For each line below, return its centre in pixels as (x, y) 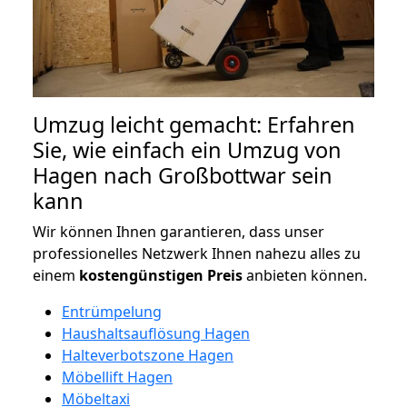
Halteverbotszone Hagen (148, 355)
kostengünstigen (141, 275)
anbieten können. (305, 275)
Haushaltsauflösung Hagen (156, 333)
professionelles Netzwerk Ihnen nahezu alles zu (197, 253)
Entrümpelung (112, 311)
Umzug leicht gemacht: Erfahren (194, 124)
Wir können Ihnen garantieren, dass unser (179, 231)
